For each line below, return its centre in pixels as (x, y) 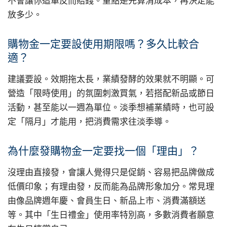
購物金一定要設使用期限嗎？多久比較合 (103, 44)
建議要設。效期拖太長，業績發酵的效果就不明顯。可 (111, 79)
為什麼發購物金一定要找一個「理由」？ (103, 150)
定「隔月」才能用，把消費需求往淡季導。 (89, 122)
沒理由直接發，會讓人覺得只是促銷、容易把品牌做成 (111, 172)
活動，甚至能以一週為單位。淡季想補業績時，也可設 (111, 108)
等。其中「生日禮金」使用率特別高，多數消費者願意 (111, 215)
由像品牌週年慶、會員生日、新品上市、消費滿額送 (107, 200)
